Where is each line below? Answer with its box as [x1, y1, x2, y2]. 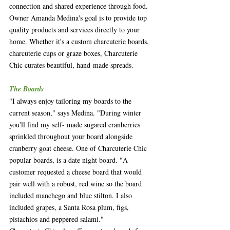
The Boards [9, 83, 44, 94]
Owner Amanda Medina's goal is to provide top [9, 12, 149, 23]
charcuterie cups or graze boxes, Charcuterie [9, 48, 140, 58]
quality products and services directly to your [9, 24, 142, 34]
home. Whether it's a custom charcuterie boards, [9, 36, 151, 46]
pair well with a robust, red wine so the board [9, 178, 144, 188]
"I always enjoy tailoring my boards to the [9, 95, 133, 106]
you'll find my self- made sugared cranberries [9, 119, 142, 129]
